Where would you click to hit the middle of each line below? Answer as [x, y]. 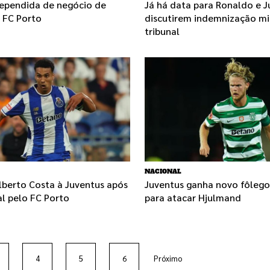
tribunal [162, 31]
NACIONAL [163, 172]
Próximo [168, 258]
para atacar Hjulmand [193, 198]
